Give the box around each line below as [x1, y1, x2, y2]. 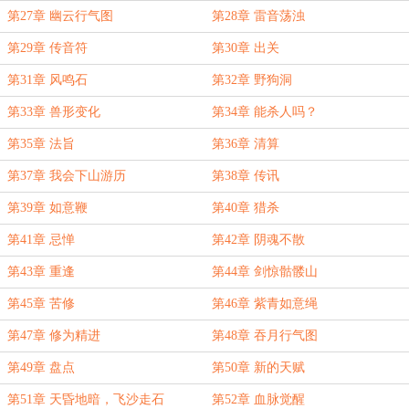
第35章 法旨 [7, 137, 75, 151]
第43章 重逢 [7, 265, 75, 278]
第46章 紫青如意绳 [212, 297, 318, 310]
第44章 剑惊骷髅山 [212, 265, 318, 278]
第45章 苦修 [7, 297, 75, 310]
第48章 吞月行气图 [212, 329, 318, 342]
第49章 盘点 [7, 361, 75, 374]
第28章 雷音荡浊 [212, 9, 305, 23]
